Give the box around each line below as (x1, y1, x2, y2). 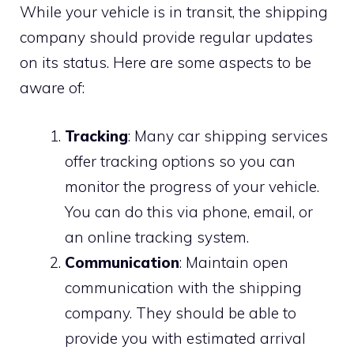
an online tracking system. (65, 227, 249, 247)
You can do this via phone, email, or (65, 201, 313, 221)
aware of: (20, 78, 85, 98)
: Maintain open (179, 252, 288, 272)
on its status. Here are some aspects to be (20, 53, 311, 73)
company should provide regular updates (20, 28, 313, 47)
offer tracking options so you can (65, 151, 296, 171)
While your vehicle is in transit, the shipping (20, 2, 328, 22)
